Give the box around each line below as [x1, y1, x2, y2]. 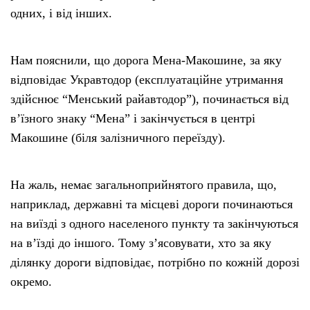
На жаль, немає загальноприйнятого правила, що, [10, 177, 277, 192]
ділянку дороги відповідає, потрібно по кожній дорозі [10, 255, 300, 269]
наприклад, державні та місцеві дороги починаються [10, 197, 293, 211]
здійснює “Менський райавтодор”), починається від [10, 91, 289, 106]
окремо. [10, 274, 52, 289]
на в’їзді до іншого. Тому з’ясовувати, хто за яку [10, 235, 271, 250]
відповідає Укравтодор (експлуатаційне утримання [10, 72, 283, 86]
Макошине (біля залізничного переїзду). [10, 130, 226, 145]
